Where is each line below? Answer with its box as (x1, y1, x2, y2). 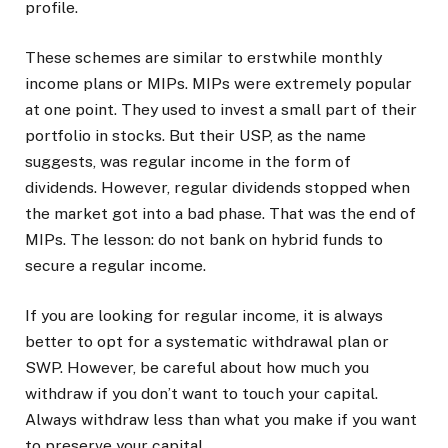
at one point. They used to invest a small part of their (25, 99, 417, 119)
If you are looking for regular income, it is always (25, 306, 383, 326)
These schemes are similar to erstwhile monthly (25, 47, 382, 67)
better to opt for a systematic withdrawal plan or (25, 332, 389, 352)
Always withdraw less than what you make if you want (25, 410, 417, 430)
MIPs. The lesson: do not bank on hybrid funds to (25, 229, 383, 249)
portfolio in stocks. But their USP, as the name (25, 125, 366, 145)
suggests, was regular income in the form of (25, 151, 351, 171)
